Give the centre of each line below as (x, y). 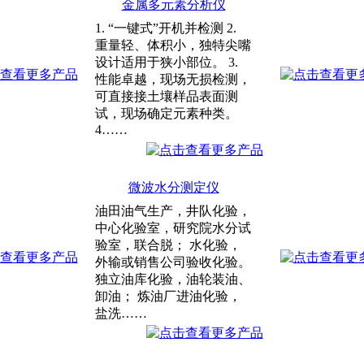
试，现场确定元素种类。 (167, 113)
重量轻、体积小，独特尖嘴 (173, 45)
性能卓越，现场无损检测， (173, 79)
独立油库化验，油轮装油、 (173, 279)
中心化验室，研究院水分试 (173, 228)
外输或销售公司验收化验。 (173, 262)
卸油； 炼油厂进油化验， (168, 296)
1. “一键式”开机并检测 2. (166, 28)
